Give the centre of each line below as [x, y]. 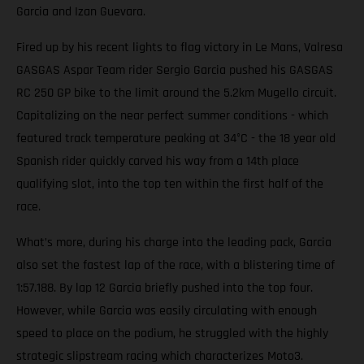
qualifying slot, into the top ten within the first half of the [170, 184]
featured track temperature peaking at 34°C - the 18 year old [176, 139]
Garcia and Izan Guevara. [81, 12]
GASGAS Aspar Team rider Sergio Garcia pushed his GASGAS [175, 71]
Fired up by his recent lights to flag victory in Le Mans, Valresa [180, 48]
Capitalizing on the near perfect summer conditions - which [172, 116]
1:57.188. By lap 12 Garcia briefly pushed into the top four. [165, 288]
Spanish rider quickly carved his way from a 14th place [158, 162]
